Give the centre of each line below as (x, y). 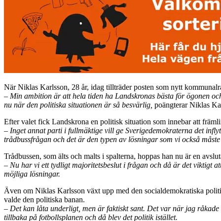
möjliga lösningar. (32, 174)
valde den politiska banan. (44, 199)
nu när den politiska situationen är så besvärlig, (78, 105)
